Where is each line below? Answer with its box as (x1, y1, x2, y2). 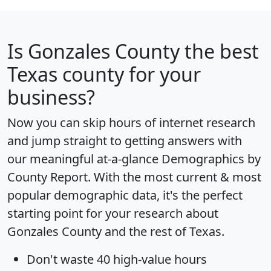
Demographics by (162, 150, 261, 167)
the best (180, 38, 259, 64)
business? (7, 83, 95, 110)
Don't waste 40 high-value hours (27, 250, 207, 267)
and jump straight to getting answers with (7, 132, 242, 149)
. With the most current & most (88, 168, 261, 185)
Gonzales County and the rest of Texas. (7, 223, 224, 240)
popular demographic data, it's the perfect (7, 186, 243, 203)
